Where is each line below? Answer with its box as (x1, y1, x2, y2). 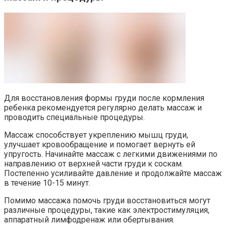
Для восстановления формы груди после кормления (4, 93, 204, 103)
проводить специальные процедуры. (4, 112, 145, 122)
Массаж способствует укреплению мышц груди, (4, 130, 188, 140)
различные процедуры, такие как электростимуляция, (4, 205, 209, 215)
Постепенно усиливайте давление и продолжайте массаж (4, 168, 222, 178)
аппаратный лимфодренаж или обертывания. (4, 214, 175, 224)
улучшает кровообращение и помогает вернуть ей (4, 139, 195, 149)
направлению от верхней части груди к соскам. (4, 158, 183, 168)
